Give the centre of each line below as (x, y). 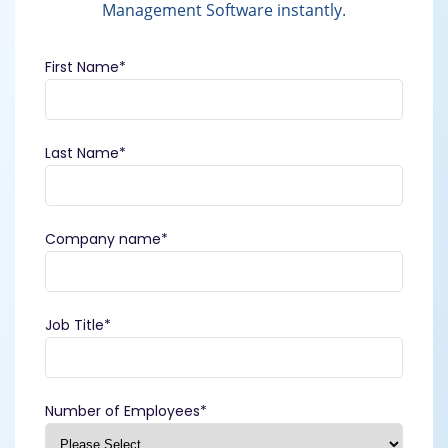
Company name (103, 239)
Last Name (82, 153)
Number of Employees (122, 411)
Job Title (74, 325)
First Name (82, 67)
